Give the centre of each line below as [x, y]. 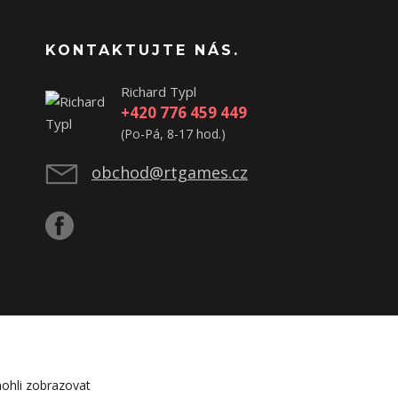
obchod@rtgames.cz [170, 172]
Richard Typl [159, 91]
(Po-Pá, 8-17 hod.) [173, 133]
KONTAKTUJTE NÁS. [143, 50]
